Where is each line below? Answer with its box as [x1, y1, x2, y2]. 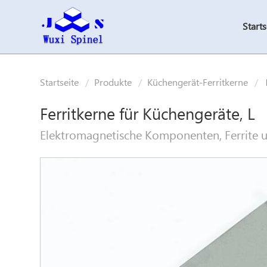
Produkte [94, 77, 132, 89]
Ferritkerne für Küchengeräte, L [40, 105, 256, 125]
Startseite [40, 77, 79, 89]
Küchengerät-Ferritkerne [147, 77, 249, 89]
